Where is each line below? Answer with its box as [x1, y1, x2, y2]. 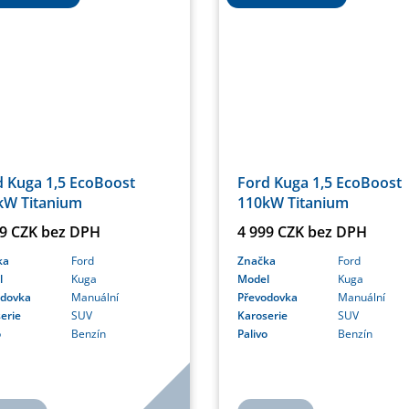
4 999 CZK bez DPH [237, 222, 367, 243]
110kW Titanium [237, 193, 349, 214]
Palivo [237, 326, 267, 342]
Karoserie [237, 308, 288, 324]
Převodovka [237, 289, 298, 306]
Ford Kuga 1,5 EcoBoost [237, 173, 402, 194]
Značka [237, 253, 276, 269]
